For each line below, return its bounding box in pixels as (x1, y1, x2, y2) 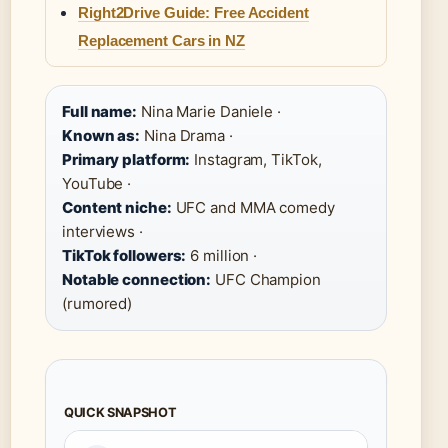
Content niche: (62, 198, 172, 218)
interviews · (62, 222, 143, 242)
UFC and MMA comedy (171, 198, 335, 218)
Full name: (62, 102, 137, 122)
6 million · (186, 246, 258, 266)
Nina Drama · (140, 126, 233, 146)
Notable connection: (62, 270, 212, 290)
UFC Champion (211, 270, 321, 290)
